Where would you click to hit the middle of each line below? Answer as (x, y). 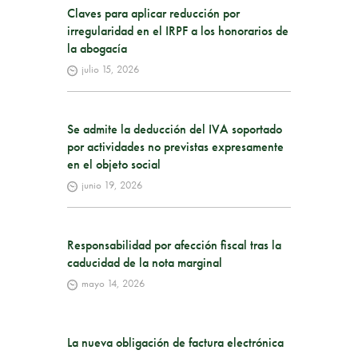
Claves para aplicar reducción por (153, 13)
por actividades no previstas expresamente (175, 146)
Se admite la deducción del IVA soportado (175, 129)
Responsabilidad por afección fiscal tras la (174, 245)
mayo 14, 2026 (113, 283)
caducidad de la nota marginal (145, 262)
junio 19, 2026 (111, 185)
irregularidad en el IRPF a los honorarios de (178, 30)
